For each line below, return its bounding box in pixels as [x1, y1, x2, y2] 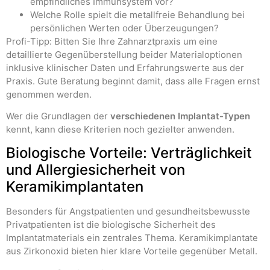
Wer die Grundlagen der [6, 110, 110, 122]
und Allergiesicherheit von [6, 161, 185, 179]
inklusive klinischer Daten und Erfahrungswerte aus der [6, 61, 244, 74]
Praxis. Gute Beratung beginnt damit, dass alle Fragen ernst [6, 75, 260, 87]
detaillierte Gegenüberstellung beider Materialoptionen [6, 48, 242, 60]
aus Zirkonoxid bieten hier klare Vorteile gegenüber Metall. [6, 245, 257, 257]
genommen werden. [6, 88, 92, 100]
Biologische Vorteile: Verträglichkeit [6, 144, 252, 162]
